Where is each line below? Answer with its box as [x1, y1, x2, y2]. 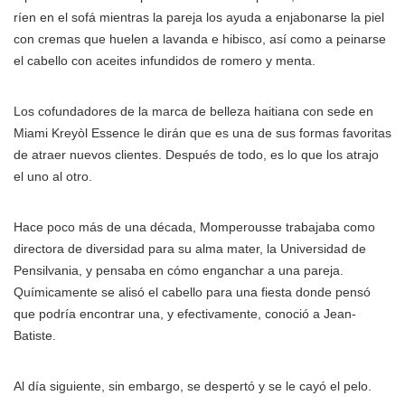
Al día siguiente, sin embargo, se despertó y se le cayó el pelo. [14, 379, 372, 393]
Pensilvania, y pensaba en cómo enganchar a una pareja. [14, 263, 344, 278]
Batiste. [14, 328, 56, 343]
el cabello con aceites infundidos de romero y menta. [14, 53, 316, 68]
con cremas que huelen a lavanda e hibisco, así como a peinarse [14, 32, 386, 46]
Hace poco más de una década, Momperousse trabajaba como [14, 220, 375, 234]
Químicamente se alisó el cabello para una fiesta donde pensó [14, 285, 371, 299]
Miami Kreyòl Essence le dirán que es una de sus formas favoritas [14, 126, 391, 140]
